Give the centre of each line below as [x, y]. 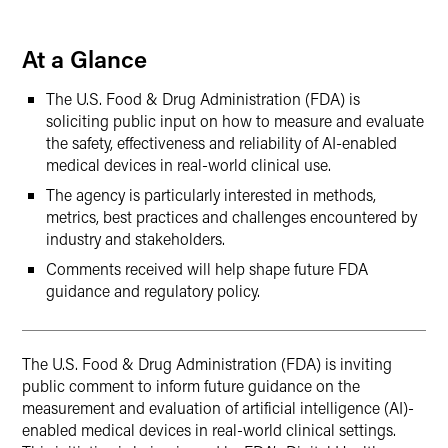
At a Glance [84, 58]
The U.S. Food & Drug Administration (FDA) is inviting [207, 363]
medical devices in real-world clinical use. [188, 164]
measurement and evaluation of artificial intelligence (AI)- [218, 407]
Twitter [89, 75]
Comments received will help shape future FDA [207, 268]
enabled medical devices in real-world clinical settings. [209, 429]
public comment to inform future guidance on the [191, 385]
